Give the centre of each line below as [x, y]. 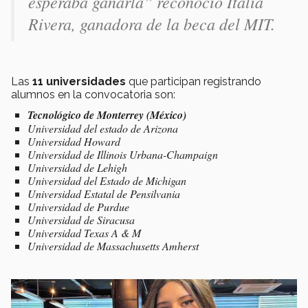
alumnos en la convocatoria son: [93, 94]
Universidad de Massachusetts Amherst [113, 245]
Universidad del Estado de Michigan [107, 180]
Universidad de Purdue [78, 206]
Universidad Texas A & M [84, 232]
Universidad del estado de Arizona [103, 128]
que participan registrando [194, 81]
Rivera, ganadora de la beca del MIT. [152, 23]
